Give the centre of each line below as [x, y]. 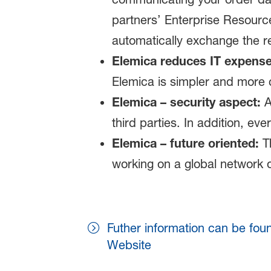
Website [129, 245]
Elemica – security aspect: [186, 102]
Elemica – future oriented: [185, 143]
